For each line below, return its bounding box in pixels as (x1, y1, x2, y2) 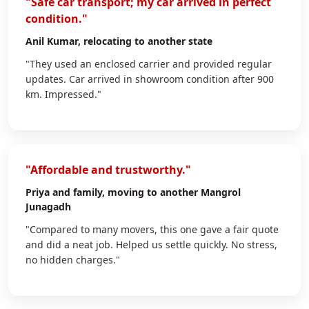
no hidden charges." (26, 252, 120, 266)
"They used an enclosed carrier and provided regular (26, 57, 272, 70)
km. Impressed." (26, 87, 101, 101)
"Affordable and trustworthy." (26, 161, 191, 177)
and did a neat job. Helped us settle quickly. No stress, (26, 237, 277, 251)
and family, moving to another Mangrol (50, 185, 241, 199)
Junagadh (26, 199, 71, 213)
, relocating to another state (78, 34, 212, 48)
